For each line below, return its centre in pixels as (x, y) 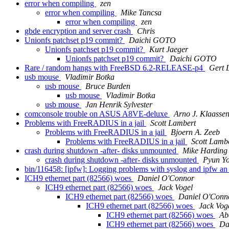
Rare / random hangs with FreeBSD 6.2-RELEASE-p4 (115, 68)
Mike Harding (205, 151)
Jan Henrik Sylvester (119, 105)
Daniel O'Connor (166, 178)
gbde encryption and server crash (79, 31)
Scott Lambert (173, 123)
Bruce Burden (108, 86)
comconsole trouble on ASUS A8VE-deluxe (97, 114)
